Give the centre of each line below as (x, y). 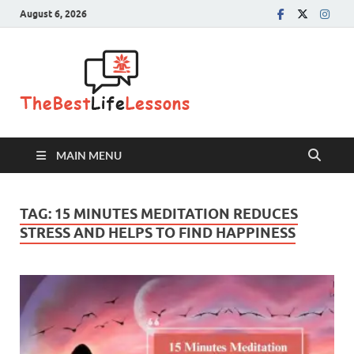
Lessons (257, 154)
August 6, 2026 (53, 13)
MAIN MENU (89, 155)
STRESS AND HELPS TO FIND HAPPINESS (158, 233)
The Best (262, 82)
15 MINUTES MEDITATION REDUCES (176, 214)
